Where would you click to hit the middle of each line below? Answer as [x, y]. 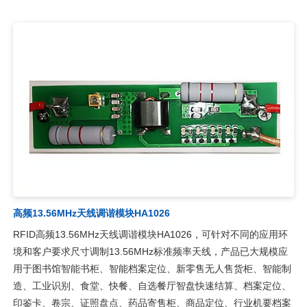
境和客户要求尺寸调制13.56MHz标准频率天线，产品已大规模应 [150, 252]
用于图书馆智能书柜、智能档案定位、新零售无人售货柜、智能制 [152, 269]
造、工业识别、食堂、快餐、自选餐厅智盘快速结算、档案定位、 [152, 286]
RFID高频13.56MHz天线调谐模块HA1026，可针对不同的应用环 [150, 235]
